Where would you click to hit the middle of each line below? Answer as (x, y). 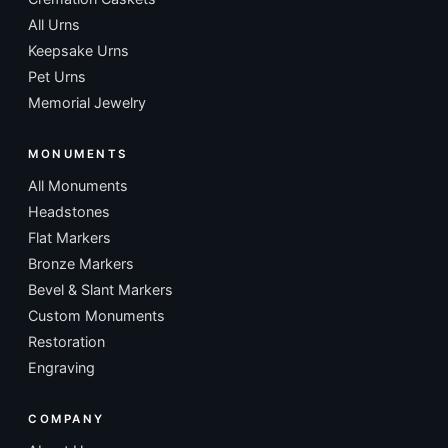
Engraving (61, 368)
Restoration (66, 342)
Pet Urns (57, 77)
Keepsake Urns (78, 51)
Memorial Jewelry (87, 103)
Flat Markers (69, 238)
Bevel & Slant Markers (100, 290)
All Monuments (78, 186)
